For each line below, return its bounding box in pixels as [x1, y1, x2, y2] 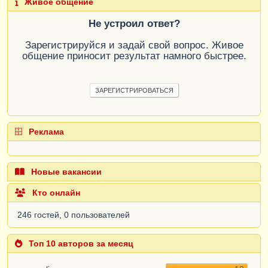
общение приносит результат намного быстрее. [22, 50, 246, 62]
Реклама [26, 127, 64, 137]
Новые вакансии [29, 167, 102, 177]
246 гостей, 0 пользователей [17, 210, 130, 220]
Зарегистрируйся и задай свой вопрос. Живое [25, 39, 243, 51]
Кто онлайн [30, 188, 80, 198]
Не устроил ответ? [88, 18, 180, 30]
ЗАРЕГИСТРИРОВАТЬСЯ [95, 87, 173, 95]
